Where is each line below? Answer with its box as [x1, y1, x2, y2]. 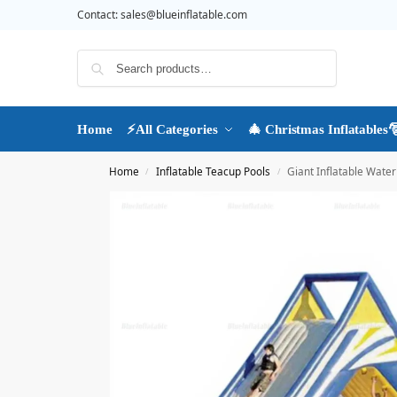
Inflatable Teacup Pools [156, 164, 271, 178]
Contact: [77, 7, 121, 22]
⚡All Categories [127, 122, 218, 136]
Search [294, 50, 331, 64]
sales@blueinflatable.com [121, 7, 247, 22]
